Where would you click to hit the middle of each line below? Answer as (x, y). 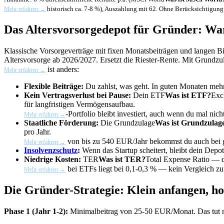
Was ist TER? (122, 159)
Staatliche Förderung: (61, 122)
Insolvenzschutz (51, 150)
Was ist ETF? (188, 95)
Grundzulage (134, 122)
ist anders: (62, 69)
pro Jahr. (37, 131)
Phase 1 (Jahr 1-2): (36, 211)
